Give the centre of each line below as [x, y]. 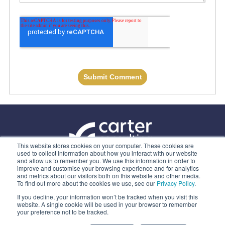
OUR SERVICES [113, 179]
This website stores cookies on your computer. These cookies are [105, 145]
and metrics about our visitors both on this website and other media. [109, 176]
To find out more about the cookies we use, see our [87, 183]
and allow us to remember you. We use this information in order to [106, 160]
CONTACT [113, 192]
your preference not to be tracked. [63, 212]
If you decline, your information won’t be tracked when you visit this [107, 197]
